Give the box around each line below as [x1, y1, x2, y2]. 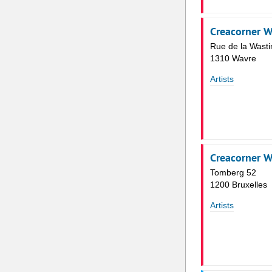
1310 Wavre [209, 53, 256, 64]
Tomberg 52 [209, 168, 256, 178]
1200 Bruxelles [209, 180, 267, 190]
